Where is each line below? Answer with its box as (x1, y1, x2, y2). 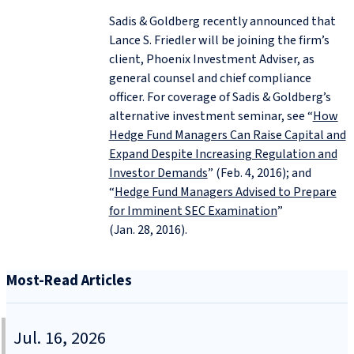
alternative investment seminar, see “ (108, 107, 313, 125)
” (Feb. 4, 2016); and (207, 164, 311, 182)
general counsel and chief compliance (108, 70, 311, 87)
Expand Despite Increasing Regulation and (108, 145, 337, 163)
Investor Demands (108, 164, 208, 182)
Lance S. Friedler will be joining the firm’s (108, 32, 330, 49)
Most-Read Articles (6, 269, 132, 291)
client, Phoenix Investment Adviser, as (108, 51, 314, 68)
